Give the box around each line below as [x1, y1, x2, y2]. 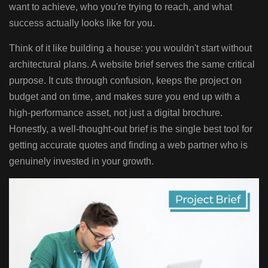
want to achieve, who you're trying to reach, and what [9, 1, 232, 12]
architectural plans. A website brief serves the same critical [9, 59, 255, 69]
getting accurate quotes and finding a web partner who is [9, 139, 248, 150]
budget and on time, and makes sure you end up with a [9, 91, 240, 102]
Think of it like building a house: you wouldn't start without [9, 42, 252, 53]
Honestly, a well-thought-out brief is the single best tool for [9, 123, 252, 134]
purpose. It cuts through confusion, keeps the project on [9, 75, 242, 86]
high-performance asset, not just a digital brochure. [9, 107, 223, 118]
